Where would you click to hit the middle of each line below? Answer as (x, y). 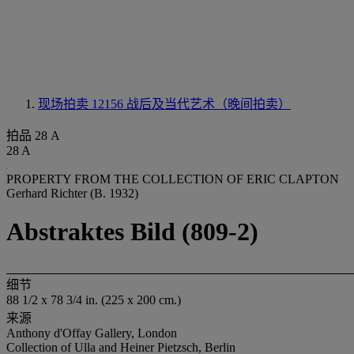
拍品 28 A (33, 136)
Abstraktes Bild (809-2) (132, 232)
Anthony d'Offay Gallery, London (92, 333)
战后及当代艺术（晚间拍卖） (209, 104)
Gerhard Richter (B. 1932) (72, 193)
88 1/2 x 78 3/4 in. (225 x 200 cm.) (94, 299)
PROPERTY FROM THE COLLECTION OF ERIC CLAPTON (173, 179)
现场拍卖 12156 (82, 104)
